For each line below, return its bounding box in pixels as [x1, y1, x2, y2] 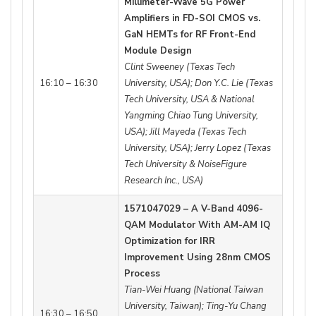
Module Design [124, 44, 192, 57]
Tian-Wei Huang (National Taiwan [124, 283, 263, 296]
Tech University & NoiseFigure [124, 157, 247, 171]
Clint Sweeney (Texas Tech [124, 60, 235, 73]
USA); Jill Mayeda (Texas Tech [124, 125, 246, 138]
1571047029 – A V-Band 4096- [124, 202, 263, 215]
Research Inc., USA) [124, 174, 203, 187]
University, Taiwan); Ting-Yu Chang [124, 299, 267, 312]
